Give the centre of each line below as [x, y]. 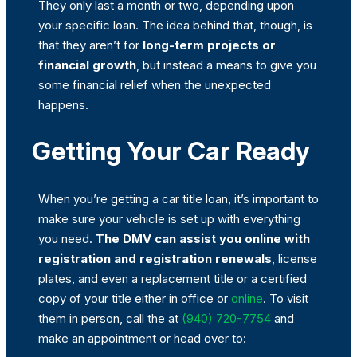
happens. [63, 104]
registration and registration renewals [155, 258]
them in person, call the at [110, 318]
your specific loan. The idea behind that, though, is [175, 25]
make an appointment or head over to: [142, 338]
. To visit [286, 298]
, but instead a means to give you [226, 65]
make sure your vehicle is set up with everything [169, 218]
